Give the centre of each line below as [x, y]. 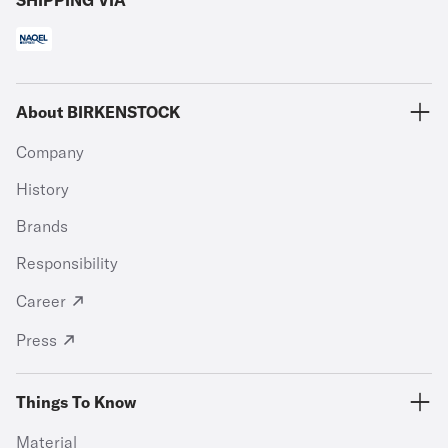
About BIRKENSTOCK [98, 112]
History [42, 189]
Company [50, 152]
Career [41, 301]
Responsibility [67, 263]
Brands [42, 226]
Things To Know [76, 402]
